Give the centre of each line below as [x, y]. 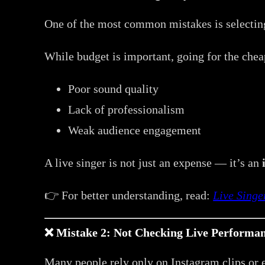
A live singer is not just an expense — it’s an [153, 162]
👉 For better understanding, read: [129, 195]
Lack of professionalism [127, 109]
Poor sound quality [114, 88]
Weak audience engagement [135, 130]
